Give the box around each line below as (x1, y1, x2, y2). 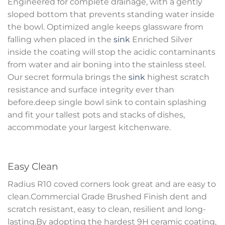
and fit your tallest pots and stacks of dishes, (8, 109, 185, 120)
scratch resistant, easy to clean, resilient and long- (8, 204, 206, 214)
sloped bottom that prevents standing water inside (8, 9, 214, 19)
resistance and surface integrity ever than (8, 84, 174, 94)
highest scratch (145, 72, 209, 82)
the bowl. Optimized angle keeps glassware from (8, 22, 203, 32)
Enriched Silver (130, 34, 192, 44)
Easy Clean (8, 160, 58, 173)
